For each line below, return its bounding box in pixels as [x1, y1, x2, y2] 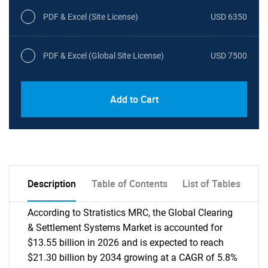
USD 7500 [211, 50, 247, 60]
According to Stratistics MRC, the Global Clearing [28, 207, 233, 218]
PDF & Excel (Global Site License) [43, 50, 164, 60]
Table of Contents [91, 177, 167, 190]
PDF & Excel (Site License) [43, 11, 138, 22]
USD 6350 [211, 11, 247, 22]
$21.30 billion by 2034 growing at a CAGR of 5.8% [28, 252, 237, 263]
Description [28, 177, 76, 190]
